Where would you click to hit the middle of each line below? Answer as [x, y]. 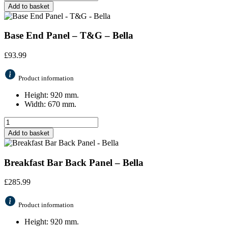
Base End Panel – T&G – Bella [69, 36]
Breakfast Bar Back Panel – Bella [74, 162]
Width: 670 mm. [50, 104]
